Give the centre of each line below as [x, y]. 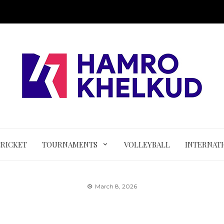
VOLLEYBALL [147, 144]
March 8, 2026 [116, 186]
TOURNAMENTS [70, 144]
